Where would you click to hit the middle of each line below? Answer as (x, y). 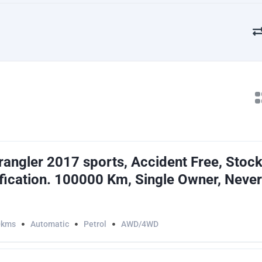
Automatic (50, 224)
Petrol (95, 224)
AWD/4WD (140, 224)
